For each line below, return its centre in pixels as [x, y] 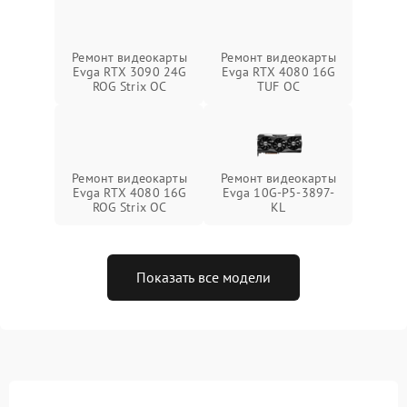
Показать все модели [203, 277]
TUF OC [278, 86]
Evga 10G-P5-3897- [278, 192]
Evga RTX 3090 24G [129, 71]
